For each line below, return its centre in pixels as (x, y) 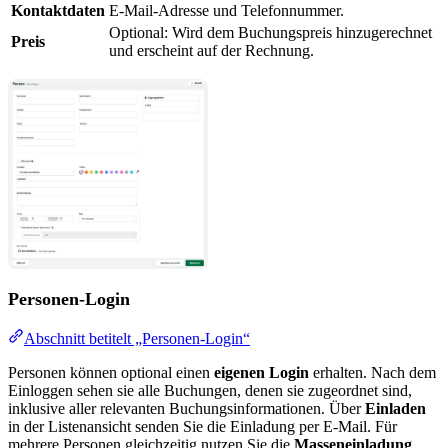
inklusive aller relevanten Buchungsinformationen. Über (186, 408)
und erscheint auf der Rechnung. (211, 51)
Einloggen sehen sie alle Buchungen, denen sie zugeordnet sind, (210, 390)
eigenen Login (261, 372)
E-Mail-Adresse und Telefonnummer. (226, 11)
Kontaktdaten (58, 11)
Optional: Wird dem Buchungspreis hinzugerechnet (270, 33)
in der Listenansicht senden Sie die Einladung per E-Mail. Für (202, 426)
